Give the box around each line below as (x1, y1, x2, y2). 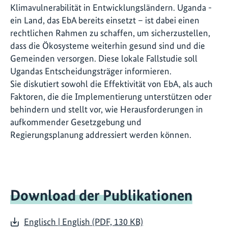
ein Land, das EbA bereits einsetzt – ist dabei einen (10, 15, 199, 26)
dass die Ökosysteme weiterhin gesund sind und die (10, 40, 205, 51)
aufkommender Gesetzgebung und (10, 117, 141, 128)
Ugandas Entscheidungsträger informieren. (10, 66, 172, 77)
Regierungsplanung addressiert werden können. (10, 129, 191, 140)
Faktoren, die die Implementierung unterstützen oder (10, 91, 212, 102)
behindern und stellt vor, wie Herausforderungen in (10, 104, 203, 115)
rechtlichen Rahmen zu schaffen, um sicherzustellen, (10, 27, 210, 39)
